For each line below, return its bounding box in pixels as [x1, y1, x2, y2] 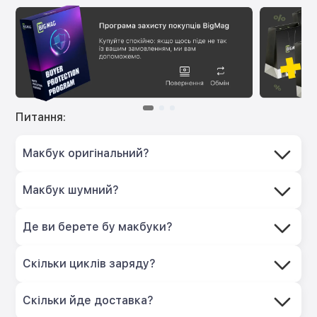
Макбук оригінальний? [23, 146, 150, 161]
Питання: [16, 110, 67, 125]
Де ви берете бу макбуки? [23, 220, 173, 234]
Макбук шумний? [23, 183, 120, 197]
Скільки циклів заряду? [23, 257, 156, 271]
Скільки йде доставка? [23, 294, 154, 308]
